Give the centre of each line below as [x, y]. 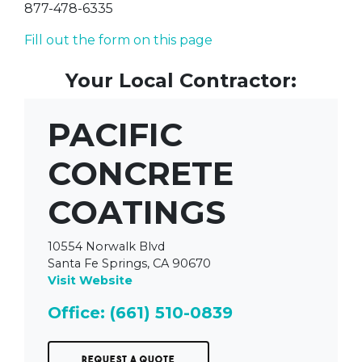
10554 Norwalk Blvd [106, 246]
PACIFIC [115, 135]
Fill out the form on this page [118, 40]
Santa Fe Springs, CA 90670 [129, 263]
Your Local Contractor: [181, 80]
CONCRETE [140, 174]
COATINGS [136, 213]
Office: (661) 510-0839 [140, 313]
